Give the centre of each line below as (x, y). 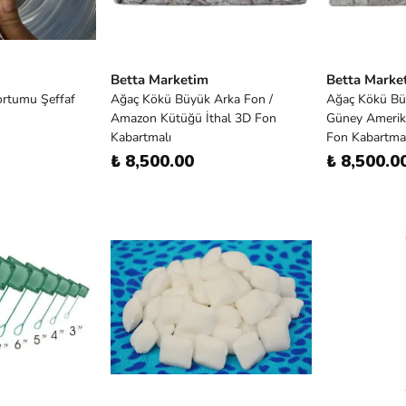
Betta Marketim (159, 80)
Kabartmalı (141, 137)
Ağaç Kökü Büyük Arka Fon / (192, 99)
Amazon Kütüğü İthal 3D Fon (193, 118)
